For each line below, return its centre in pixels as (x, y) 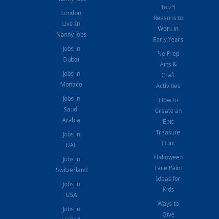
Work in (168, 28)
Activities (168, 86)
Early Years (168, 39)
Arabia (71, 120)
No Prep (168, 53)
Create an (168, 110)
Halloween (168, 157)
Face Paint (168, 168)
